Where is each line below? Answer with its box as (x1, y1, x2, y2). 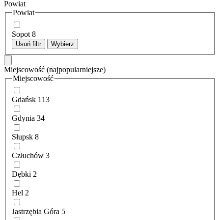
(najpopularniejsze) (47, 65, 106, 74)
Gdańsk (12, 95, 36, 104)
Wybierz (51, 40, 74, 48)
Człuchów (12, 151, 44, 160)
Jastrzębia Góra (12, 207, 59, 216)
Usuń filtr (16, 40, 41, 48)
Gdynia (12, 114, 35, 123)
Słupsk (12, 133, 33, 141)
